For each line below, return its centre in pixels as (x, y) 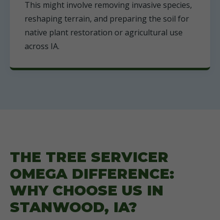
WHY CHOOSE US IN (87, 190)
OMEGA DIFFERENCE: (92, 174)
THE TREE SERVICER (89, 157)
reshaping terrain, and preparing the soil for (107, 19)
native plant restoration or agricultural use (104, 32)
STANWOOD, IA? (73, 207)
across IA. (42, 46)
